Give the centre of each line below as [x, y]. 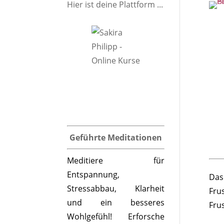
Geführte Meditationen [116, 137]
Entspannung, [93, 174]
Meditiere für [116, 160]
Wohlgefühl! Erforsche [116, 216]
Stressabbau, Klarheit [116, 188]
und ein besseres [116, 202]
